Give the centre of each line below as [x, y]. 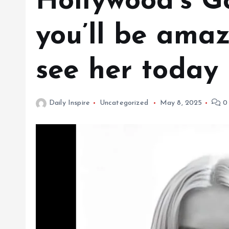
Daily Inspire [70, 103]
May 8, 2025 [181, 103]
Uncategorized [124, 103]
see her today [127, 71]
